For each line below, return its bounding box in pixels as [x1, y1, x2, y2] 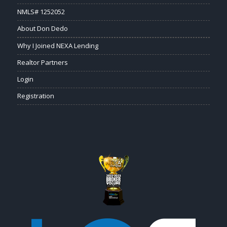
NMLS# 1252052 [17, 7, 65, 16]
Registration [17, 91, 54, 100]
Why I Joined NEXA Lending [17, 41, 98, 50]
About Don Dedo [17, 23, 68, 33]
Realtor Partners [17, 57, 68, 67]
